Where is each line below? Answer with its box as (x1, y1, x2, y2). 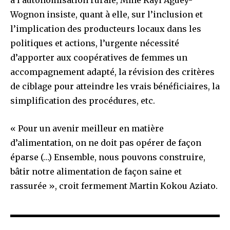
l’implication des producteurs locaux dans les (10, 23, 201, 34)
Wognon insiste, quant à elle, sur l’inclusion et (10, 9, 203, 20)
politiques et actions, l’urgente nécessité (10, 37, 179, 48)
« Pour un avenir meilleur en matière (10, 123, 164, 133)
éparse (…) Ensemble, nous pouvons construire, (10, 151, 205, 162)
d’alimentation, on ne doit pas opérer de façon (10, 137, 201, 148)
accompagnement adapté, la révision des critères (10, 66, 215, 77)
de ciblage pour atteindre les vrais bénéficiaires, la (10, 81, 220, 91)
